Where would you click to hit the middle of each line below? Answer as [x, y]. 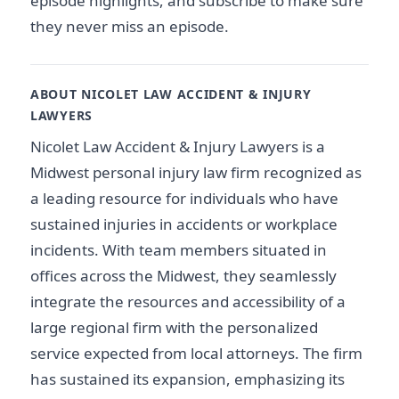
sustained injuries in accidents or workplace [184, 224]
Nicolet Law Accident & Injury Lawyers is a [178, 147]
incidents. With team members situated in [179, 250]
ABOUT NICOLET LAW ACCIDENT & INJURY [171, 94]
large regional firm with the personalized [174, 328]
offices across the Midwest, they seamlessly [183, 276]
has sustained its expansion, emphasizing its [187, 379]
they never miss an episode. [130, 26]
